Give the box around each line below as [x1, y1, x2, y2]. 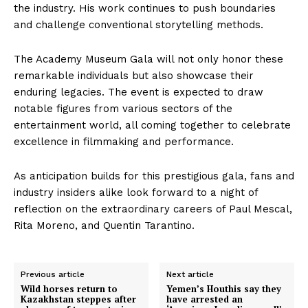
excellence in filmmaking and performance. [14, 135, 234, 148]
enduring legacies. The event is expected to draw [14, 85, 263, 98]
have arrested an [166, 292, 243, 305]
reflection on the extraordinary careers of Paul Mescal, [14, 202, 292, 215]
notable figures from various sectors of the [14, 102, 232, 115]
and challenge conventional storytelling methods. [14, 18, 263, 31]
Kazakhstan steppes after [21, 292, 136, 305]
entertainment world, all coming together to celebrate [14, 118, 291, 131]
